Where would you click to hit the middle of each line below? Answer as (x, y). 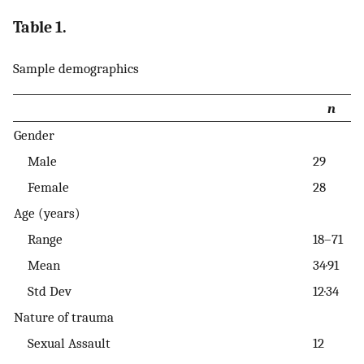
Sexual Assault (62, 343)
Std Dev (43, 291)
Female (41, 187)
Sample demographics (76, 68)
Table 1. (40, 27)
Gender (34, 135)
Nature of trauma (64, 317)
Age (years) (47, 213)
